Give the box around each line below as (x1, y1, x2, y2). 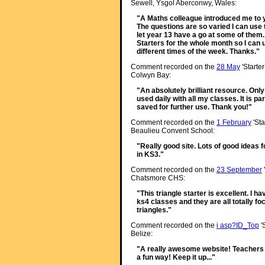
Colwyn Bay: (130, 71, 171, 80)
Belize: (130, 230, 153, 238)
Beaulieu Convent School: (130, 127, 215, 135)
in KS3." (136, 150, 164, 159)
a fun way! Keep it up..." (136, 253, 215, 262)
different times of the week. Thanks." (136, 47, 260, 56)
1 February (216, 118, 251, 127)
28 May (216, 63, 240, 72)
